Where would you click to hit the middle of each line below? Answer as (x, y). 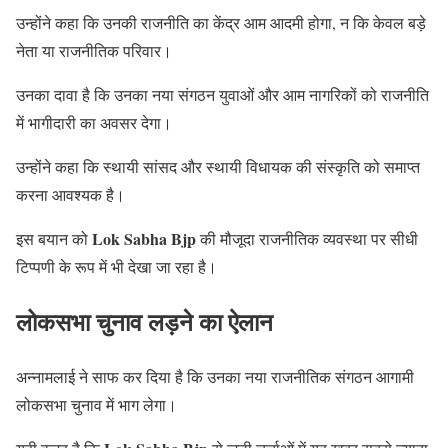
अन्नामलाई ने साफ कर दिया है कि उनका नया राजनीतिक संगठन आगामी (215, 377)
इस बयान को (54, 239)
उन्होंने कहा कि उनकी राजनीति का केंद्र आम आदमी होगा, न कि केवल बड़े (221, 23)
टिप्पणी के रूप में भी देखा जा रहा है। (116, 267)
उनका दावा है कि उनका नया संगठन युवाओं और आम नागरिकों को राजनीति (222, 95)
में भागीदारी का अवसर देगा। (94, 123)
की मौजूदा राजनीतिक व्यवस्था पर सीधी (307, 239)
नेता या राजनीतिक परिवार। (94, 51)
